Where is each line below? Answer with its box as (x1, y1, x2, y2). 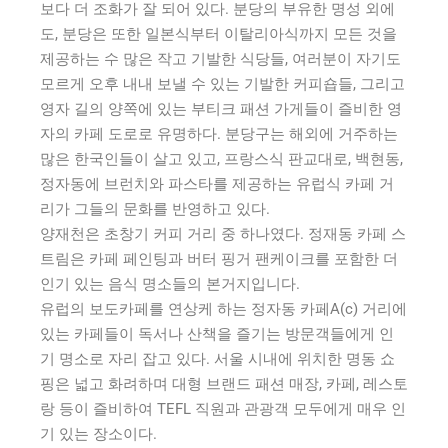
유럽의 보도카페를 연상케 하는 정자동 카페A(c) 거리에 (40, 299, 407, 318)
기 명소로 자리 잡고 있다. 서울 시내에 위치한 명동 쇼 (40, 349, 395, 368)
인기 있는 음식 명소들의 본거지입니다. (40, 274, 300, 293)
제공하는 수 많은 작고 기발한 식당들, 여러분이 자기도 (40, 49, 401, 68)
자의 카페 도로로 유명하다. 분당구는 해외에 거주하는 (40, 124, 398, 143)
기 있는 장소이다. (40, 424, 157, 443)
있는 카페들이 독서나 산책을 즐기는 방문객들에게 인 (40, 324, 394, 343)
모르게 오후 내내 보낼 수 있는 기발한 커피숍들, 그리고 (40, 74, 405, 93)
